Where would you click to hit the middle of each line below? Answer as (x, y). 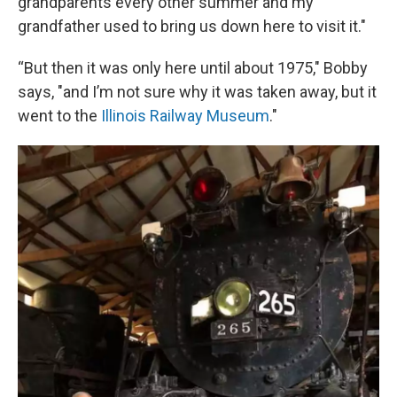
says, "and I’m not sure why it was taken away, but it (197, 91)
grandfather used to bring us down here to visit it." (192, 26)
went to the (59, 115)
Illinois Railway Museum (185, 115)
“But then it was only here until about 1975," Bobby (193, 67)
